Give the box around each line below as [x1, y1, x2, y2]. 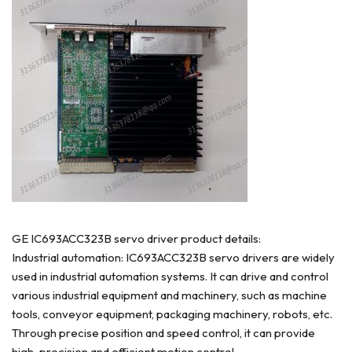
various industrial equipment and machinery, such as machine [12, 287, 327, 302]
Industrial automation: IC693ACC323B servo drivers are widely [12, 249, 335, 265]
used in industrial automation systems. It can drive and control [12, 268, 328, 284]
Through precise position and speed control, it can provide [12, 324, 315, 340]
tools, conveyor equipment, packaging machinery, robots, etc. [12, 306, 332, 321]
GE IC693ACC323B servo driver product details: [12, 230, 261, 246]
